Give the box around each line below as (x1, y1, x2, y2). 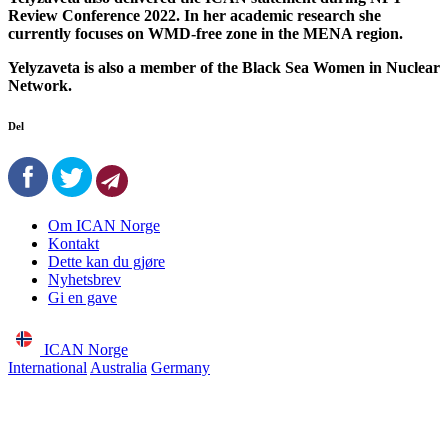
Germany (151, 358, 210, 376)
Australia (90, 358, 147, 376)
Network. (8, 76, 72, 94)
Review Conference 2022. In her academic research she (8, 6, 381, 24)
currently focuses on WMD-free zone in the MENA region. (8, 24, 403, 42)
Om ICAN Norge (48, 216, 160, 234)
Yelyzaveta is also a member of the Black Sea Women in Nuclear (8, 58, 440, 76)
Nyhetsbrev (48, 270, 121, 288)
